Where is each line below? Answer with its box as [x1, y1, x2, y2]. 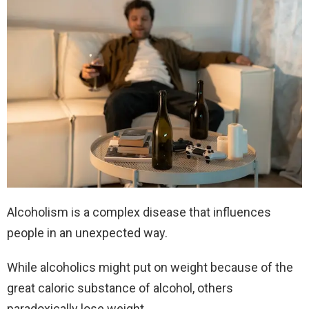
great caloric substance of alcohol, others [7, 281, 233, 296]
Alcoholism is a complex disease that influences [7, 205, 271, 220]
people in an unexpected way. [7, 226, 168, 241]
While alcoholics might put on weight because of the [7, 260, 293, 275]
